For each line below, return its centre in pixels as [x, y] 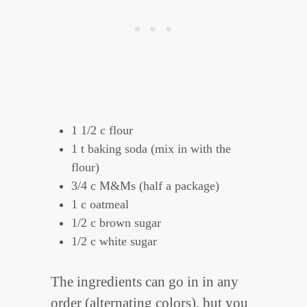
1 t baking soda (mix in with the [151, 149]
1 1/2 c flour [102, 131]
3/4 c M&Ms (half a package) [145, 186]
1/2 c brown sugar [116, 223]
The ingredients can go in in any [145, 282]
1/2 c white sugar [114, 242]
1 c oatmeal [100, 205]
